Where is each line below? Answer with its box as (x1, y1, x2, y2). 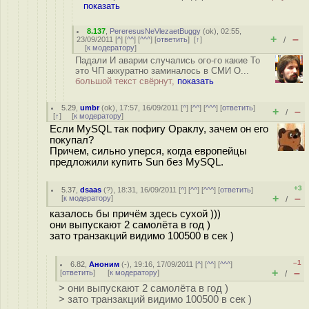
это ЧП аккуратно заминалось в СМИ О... (75, 66, 249, 76)
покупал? (50, 134, 94, 146)
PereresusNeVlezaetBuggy (110, 27, 201, 35)
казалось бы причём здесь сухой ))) (50, 208, 221, 219)
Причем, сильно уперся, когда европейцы (50, 146, 247, 157)
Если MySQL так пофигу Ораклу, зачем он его (50, 123, 268, 134)
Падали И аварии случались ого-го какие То (75, 55, 260, 66)
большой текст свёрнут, (75, 76, 177, 86)
